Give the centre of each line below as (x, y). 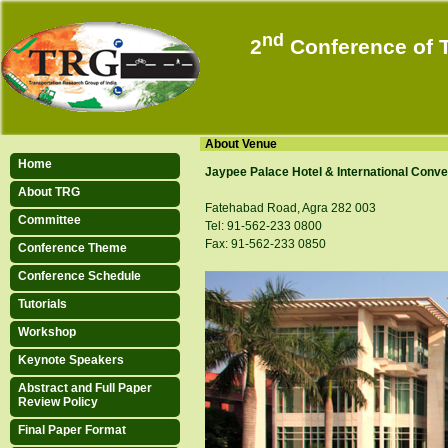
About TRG (49, 192)
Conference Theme (72, 248)
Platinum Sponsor (89, 363)
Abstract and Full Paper (85, 388)
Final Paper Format (72, 430)
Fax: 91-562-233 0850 (265, 244)
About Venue (241, 144)
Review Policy (58, 402)
